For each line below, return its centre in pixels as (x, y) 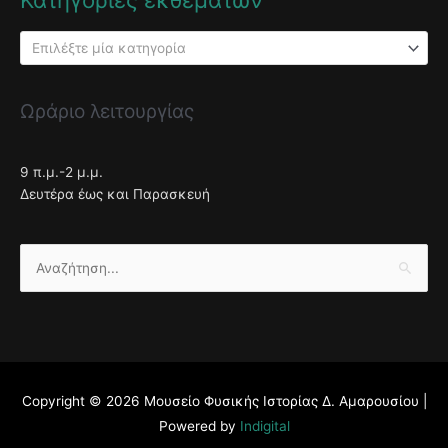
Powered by (199, 426)
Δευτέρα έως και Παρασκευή (115, 194)
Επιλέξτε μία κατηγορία (108, 48)
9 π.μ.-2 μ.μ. (61, 172)
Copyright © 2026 (82, 401)
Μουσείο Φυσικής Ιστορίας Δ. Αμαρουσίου (281, 401)
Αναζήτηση (54, 269)
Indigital (264, 426)
